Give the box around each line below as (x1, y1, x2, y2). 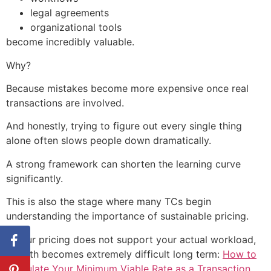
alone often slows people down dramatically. (6, 134, 211, 147)
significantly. (6, 172, 63, 184)
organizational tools (30, 21, 122, 34)
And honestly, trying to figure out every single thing (6, 120, 242, 132)
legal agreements (30, 7, 109, 19)
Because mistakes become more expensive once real (6, 82, 249, 95)
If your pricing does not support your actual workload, (6, 233, 256, 246)
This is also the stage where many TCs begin (6, 195, 211, 208)
